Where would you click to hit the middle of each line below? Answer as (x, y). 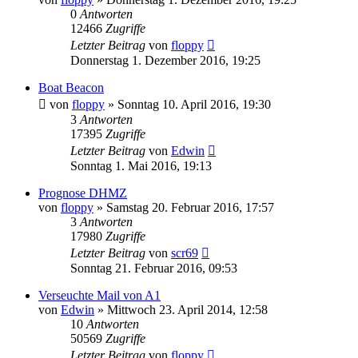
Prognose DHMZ (83, 193)
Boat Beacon (71, 87)
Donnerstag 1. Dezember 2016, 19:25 (165, 60)
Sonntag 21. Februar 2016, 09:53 (154, 268)
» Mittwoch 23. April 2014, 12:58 (181, 309)
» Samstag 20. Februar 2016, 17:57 (184, 207)
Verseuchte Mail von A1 (99, 295)
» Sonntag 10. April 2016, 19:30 (188, 104)
